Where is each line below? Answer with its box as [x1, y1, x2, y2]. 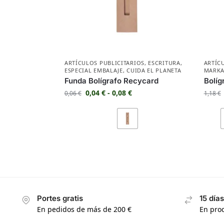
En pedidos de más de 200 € [36, 204, 131, 214]
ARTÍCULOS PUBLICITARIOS [64, 59, 144, 67]
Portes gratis [36, 193, 83, 203]
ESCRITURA [148, 59, 180, 67]
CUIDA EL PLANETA [126, 66, 181, 74]
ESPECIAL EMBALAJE [64, 66, 123, 74]
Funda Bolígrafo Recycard [64, 76, 158, 86]
